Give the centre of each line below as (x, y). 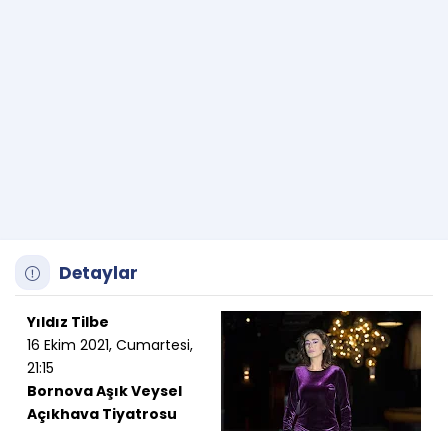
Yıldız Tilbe (68, 322)
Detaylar (96, 273)
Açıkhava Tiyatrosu (102, 414)
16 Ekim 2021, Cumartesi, (110, 345)
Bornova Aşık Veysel (104, 391)
